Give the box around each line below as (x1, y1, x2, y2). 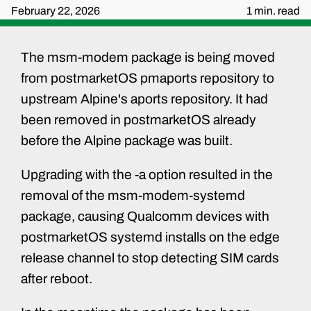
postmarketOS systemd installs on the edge (21, 229, 280, 244)
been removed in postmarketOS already (21, 112, 256, 127)
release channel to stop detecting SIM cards (21, 250, 279, 265)
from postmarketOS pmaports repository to (21, 70, 274, 85)
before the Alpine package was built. (21, 133, 233, 148)
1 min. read (246, 5, 300, 17)
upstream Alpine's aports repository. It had (21, 91, 268, 106)
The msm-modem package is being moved (21, 49, 275, 65)
